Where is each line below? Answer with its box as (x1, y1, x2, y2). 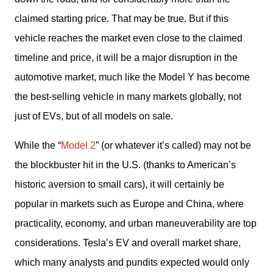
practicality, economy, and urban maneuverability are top (15, 218, 257, 229)
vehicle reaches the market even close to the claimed (15, 33, 243, 43)
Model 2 (61, 140, 96, 151)
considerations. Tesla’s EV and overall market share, (15, 238, 241, 248)
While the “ (15, 140, 61, 151)
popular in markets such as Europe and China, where (15, 199, 244, 209)
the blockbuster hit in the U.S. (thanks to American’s (15, 160, 236, 170)
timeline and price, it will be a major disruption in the (15, 52, 238, 63)
